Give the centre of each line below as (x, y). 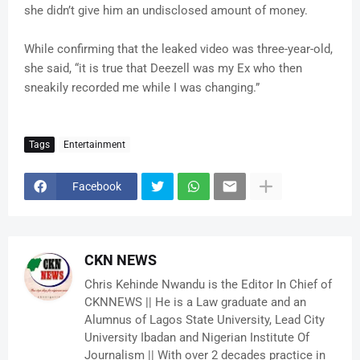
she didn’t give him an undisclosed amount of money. (166, 11)
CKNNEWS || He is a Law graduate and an (195, 303)
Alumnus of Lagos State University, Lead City (205, 320)
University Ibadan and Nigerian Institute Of (197, 338)
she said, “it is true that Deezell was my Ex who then (163, 69)
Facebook (97, 186)
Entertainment (94, 144)
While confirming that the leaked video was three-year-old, (178, 49)
